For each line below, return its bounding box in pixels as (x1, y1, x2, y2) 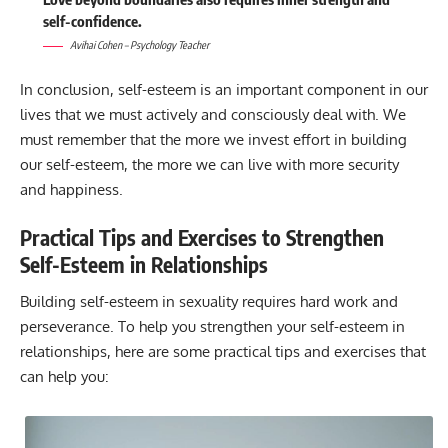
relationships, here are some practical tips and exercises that (20, 341, 426, 361)
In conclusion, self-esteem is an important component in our (20, 79, 428, 99)
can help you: (20, 366, 109, 386)
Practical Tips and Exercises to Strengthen (20, 224, 384, 252)
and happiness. (20, 179, 123, 199)
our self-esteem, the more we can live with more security (20, 154, 399, 174)
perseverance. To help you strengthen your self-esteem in (20, 316, 405, 336)
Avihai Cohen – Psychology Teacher (69, 38, 209, 52)
